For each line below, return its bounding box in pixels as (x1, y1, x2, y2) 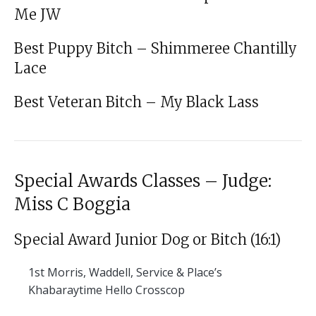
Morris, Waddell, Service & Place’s (44, 264, 222, 280)
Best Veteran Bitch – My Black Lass (14, 92, 259, 111)
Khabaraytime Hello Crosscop (28, 281, 185, 298)
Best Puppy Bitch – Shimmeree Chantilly (14, 39, 297, 57)
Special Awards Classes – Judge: (14, 169, 272, 192)
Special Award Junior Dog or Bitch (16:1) (14, 230, 281, 248)
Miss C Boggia (14, 193, 130, 215)
